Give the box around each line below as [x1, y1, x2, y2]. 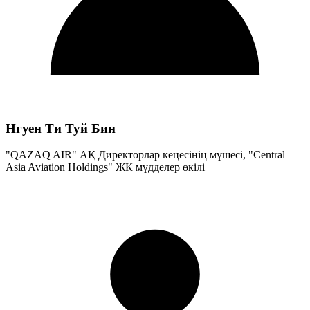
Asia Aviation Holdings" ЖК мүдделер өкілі [6, 161, 205, 174]
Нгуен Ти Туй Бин [6, 120, 116, 136]
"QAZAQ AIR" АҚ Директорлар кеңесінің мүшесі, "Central [6, 149, 285, 161]
